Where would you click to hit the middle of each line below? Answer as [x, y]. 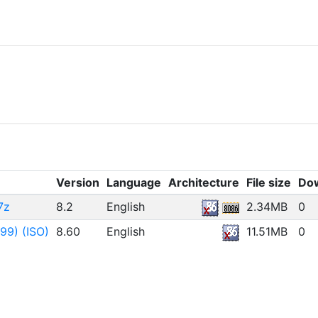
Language [133, 182]
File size [268, 182]
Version [77, 182]
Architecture [203, 182]
